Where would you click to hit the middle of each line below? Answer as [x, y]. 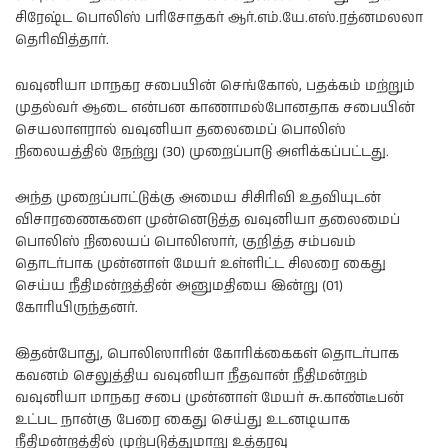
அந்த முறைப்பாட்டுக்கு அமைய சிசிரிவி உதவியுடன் [198, 198]
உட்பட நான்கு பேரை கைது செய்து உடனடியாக [182, 420]
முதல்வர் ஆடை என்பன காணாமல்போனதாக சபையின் [215, 108]
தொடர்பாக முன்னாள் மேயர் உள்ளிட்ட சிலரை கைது [200, 264]
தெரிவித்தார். [62, 40]
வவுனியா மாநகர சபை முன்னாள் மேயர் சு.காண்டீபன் [209, 398]
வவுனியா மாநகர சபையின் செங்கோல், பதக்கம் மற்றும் [215, 86]
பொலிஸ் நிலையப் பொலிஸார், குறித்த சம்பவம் [185, 242]
